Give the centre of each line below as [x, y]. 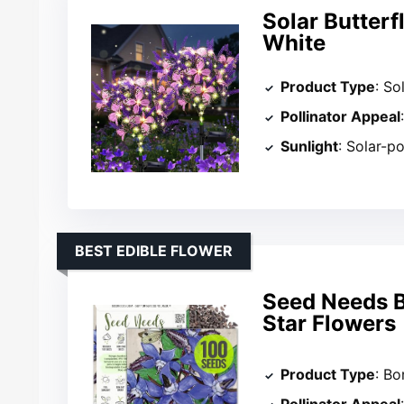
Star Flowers [330, 324]
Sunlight [310, 146]
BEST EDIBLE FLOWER [154, 251]
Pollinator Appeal [341, 116]
